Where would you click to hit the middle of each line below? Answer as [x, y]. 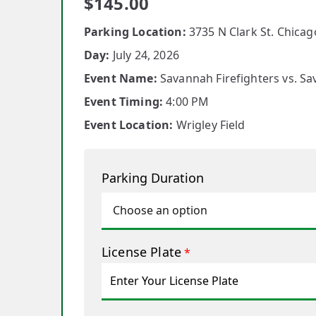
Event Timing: [124, 102]
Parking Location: [135, 32]
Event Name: [121, 78]
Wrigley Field [209, 125]
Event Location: [129, 125]
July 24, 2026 [144, 55]
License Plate [142, 252]
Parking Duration [153, 178]
